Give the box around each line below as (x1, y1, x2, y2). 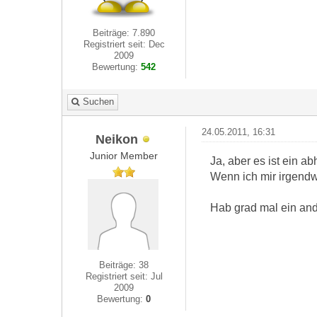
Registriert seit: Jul (85, 271, 163, 282)
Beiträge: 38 (99, 260, 149, 270)
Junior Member (90, 150, 158, 161)
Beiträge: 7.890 (93, 28, 156, 38)
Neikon (96, 131, 139, 146)
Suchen (83, 96, 114, 107)
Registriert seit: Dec (83, 39, 165, 50)
